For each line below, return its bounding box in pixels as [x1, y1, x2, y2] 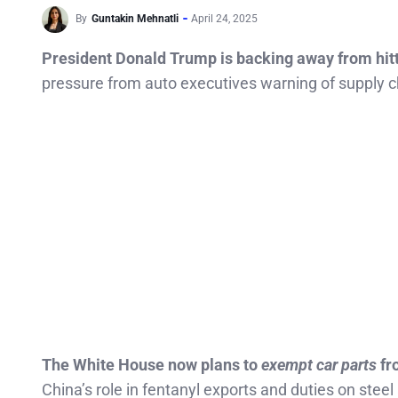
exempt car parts [261, 354, 377, 374]
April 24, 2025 [191, 12, 258, 26]
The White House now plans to [42, 354, 261, 374]
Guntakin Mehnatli [92, 12, 179, 26]
